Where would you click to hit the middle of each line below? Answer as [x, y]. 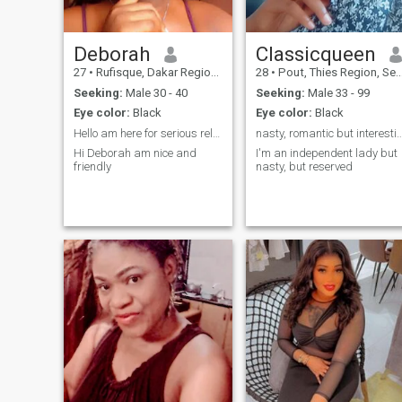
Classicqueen [315, 54]
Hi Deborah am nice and [135, 153]
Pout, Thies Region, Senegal [335, 73]
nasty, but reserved [304, 167]
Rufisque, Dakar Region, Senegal [152, 73]
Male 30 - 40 [155, 92]
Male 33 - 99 [337, 92]
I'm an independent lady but [326, 153]
